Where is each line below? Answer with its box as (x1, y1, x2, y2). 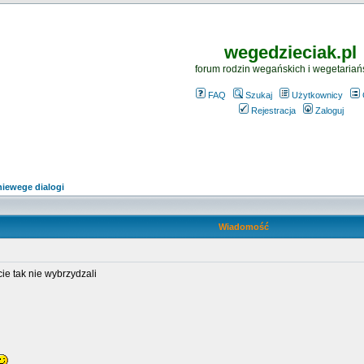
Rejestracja (251, 106, 296, 115)
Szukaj (245, 90, 272, 100)
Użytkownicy (291, 90, 343, 100)
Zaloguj (315, 106, 344, 115)
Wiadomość (218, 222, 269, 232)
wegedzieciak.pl (223, 42, 357, 63)
